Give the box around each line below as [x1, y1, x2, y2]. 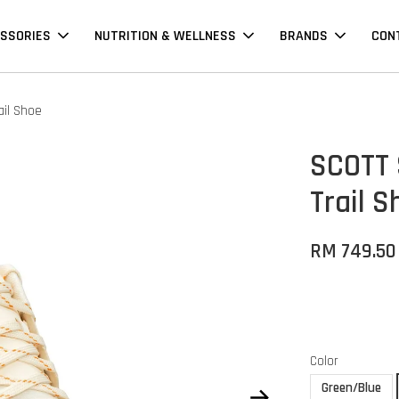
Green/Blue [322, 379, 382, 397]
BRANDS [280, 27, 328, 46]
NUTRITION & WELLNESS [94, 27, 236, 46]
